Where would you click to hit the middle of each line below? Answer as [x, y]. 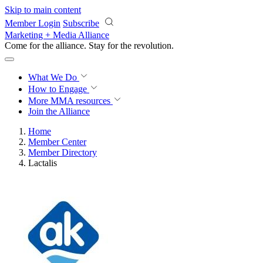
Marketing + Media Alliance [57, 35]
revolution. [154, 45]
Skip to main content [43, 10]
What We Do [54, 77]
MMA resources [79, 101]
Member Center [57, 142]
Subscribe [81, 23]
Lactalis [43, 163]
